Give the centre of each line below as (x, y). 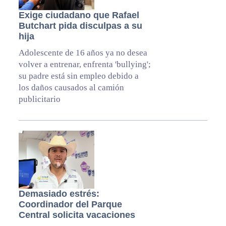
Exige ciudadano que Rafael (79, 15)
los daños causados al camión (71, 88)
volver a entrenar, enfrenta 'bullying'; (84, 65)
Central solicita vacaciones (77, 215)
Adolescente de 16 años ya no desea (83, 53)
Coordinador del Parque (70, 205)
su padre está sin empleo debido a (78, 76)
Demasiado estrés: (59, 194)
